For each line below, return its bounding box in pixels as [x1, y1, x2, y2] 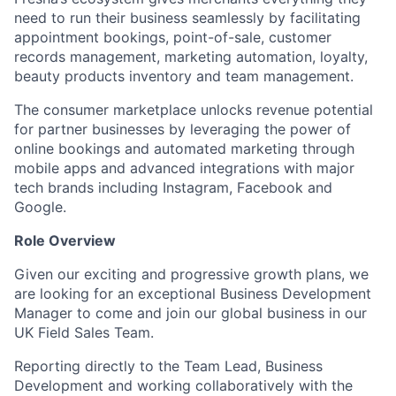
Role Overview [14, 232, 116, 250]
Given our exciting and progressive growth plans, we [14, 265, 369, 284]
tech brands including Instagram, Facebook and [14, 179, 332, 197]
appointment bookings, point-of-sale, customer [14, 28, 331, 47]
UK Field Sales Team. [14, 324, 154, 342]
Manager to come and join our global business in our [14, 304, 367, 323]
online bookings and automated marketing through [14, 140, 354, 158]
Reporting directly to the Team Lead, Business [14, 357, 323, 376]
